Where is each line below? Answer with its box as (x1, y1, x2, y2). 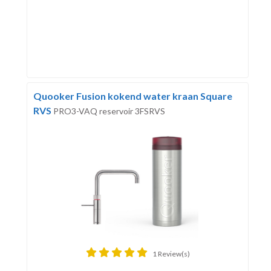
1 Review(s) (152, 249, 190, 259)
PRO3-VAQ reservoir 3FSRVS (53, 106, 165, 117)
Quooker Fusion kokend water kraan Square (33, 90, 232, 102)
